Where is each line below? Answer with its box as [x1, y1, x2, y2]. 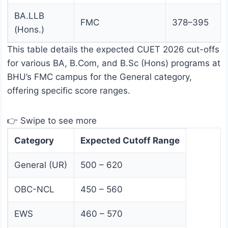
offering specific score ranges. [7, 85, 130, 96]
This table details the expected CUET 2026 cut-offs [7, 44, 219, 55]
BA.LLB [14, 11, 44, 21]
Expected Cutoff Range [80, 135, 180, 146]
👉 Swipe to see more [7, 116, 97, 126]
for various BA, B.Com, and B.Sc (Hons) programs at [7, 58, 220, 69]
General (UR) [14, 160, 67, 170]
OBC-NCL [14, 184, 54, 195]
